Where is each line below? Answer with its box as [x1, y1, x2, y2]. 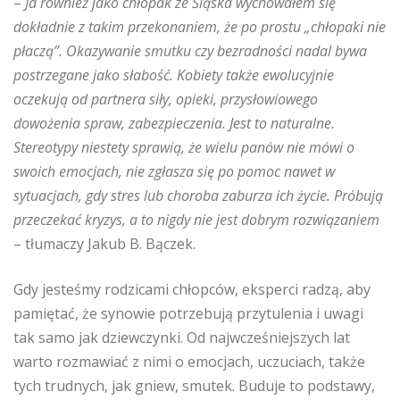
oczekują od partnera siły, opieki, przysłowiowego [13, 89, 318, 109]
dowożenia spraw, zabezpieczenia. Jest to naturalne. [13, 113, 335, 133]
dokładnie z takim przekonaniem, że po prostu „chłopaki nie [13, 17, 386, 37]
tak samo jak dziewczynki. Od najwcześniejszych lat [13, 328, 350, 347]
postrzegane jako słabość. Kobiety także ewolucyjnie [13, 65, 334, 85]
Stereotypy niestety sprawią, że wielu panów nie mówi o [13, 137, 354, 157]
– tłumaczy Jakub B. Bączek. [13, 234, 196, 254]
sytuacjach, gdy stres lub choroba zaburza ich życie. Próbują [13, 186, 383, 205]
